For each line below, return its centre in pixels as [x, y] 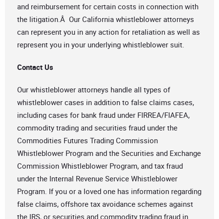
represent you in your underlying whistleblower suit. [101, 45]
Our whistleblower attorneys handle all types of [94, 90]
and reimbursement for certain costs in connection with [108, 7]
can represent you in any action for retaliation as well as [109, 32]
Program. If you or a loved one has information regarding [109, 191]
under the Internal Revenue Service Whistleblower [97, 179]
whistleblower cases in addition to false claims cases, [106, 102]
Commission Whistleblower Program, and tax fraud [100, 166]
